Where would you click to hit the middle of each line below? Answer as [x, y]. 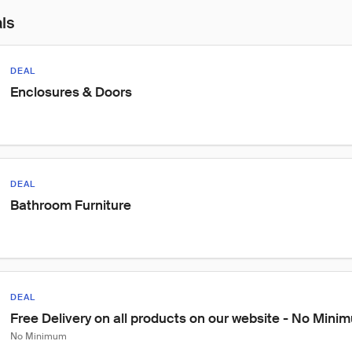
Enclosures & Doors [71, 92]
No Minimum [38, 336]
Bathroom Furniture [71, 205]
